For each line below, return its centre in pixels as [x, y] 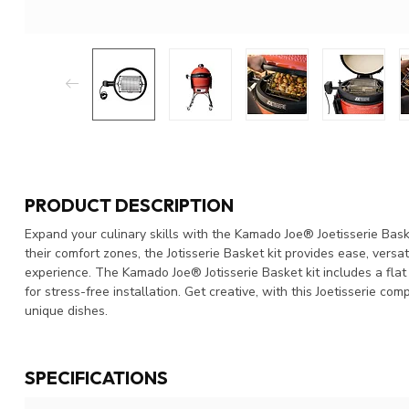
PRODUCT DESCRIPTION [129, 204]
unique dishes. [66, 310]
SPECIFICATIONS [96, 377]
